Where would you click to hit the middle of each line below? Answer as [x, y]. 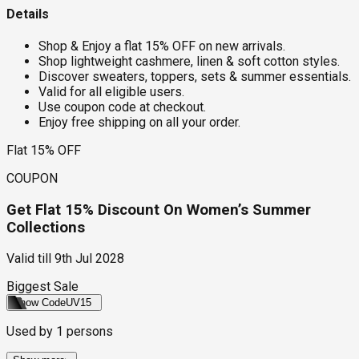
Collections [46, 227]
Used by [31, 332]
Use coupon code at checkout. [122, 107]
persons [88, 332]
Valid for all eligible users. [111, 91]
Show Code [39, 303]
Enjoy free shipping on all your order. [139, 122]
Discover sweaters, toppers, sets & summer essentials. [195, 76]
